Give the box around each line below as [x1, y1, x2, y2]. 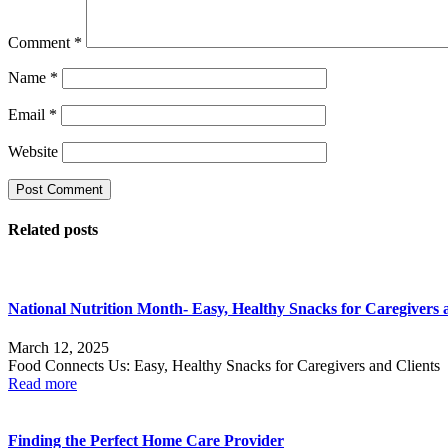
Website [8, 142, 58, 160]
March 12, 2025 [8, 338, 109, 356]
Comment [8, 33, 74, 51]
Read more [8, 374, 77, 392]
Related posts [8, 221, 98, 239]
